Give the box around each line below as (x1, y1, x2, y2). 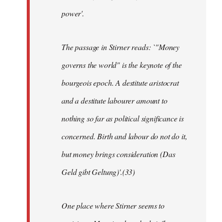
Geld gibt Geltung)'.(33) (61, 166, 135, 177)
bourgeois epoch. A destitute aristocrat (61, 77, 179, 88)
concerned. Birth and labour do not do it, (61, 130, 187, 141)
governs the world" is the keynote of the (61, 59, 182, 70)
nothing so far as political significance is (61, 112, 184, 123)
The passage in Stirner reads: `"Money (61, 41, 180, 52)
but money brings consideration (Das (61, 148, 175, 159)
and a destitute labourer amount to (61, 95, 167, 106)
